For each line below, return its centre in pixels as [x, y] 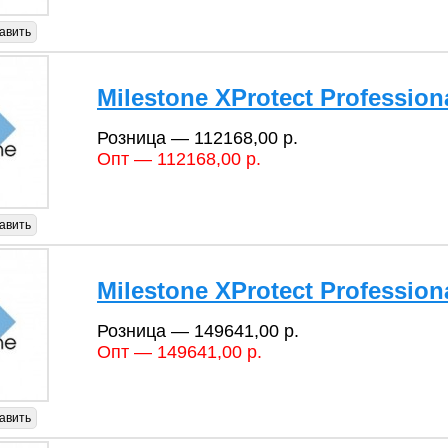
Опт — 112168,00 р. [179, 158]
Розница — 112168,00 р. [197, 137]
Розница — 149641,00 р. [198, 330]
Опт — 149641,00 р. [179, 351]
